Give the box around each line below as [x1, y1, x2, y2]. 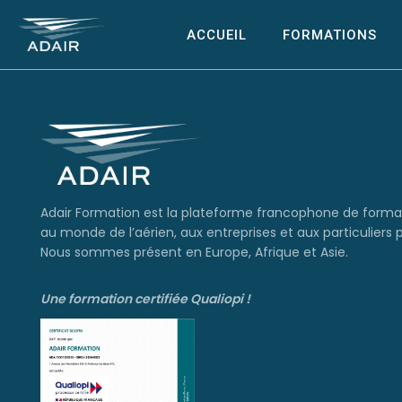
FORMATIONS [283, 26, 377, 43]
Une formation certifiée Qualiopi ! [40, 290, 250, 309]
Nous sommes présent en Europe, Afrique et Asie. [40, 242, 348, 261]
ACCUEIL [187, 26, 247, 43]
